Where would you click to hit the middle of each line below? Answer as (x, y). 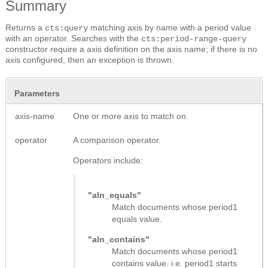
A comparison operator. (117, 140)
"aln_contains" (119, 239)
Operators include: (108, 160)
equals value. (137, 219)
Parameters (37, 93)
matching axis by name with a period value (170, 27)
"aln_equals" (115, 195)
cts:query (66, 28)
